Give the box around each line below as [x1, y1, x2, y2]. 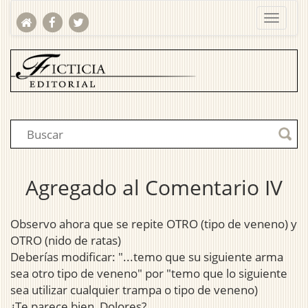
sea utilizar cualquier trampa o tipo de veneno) [10, 282, 258, 298]
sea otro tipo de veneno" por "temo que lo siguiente [10, 265, 287, 282]
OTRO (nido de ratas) [10, 232, 121, 249]
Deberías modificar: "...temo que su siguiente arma [10, 249, 283, 265]
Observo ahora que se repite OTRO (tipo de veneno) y [10, 216, 297, 232]
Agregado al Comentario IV [25, 173, 283, 202]
